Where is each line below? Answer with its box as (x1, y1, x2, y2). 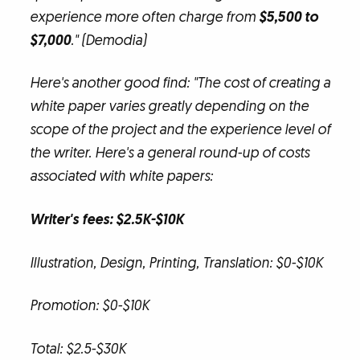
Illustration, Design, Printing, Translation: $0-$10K (29, 253, 323, 272)
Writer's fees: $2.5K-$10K (29, 211, 184, 230)
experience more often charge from (29, 7, 259, 27)
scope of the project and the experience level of (29, 121, 330, 140)
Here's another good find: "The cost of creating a (29, 74, 330, 93)
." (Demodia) (70, 31, 146, 50)
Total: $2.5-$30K (29, 339, 126, 358)
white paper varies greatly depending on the (29, 97, 309, 117)
